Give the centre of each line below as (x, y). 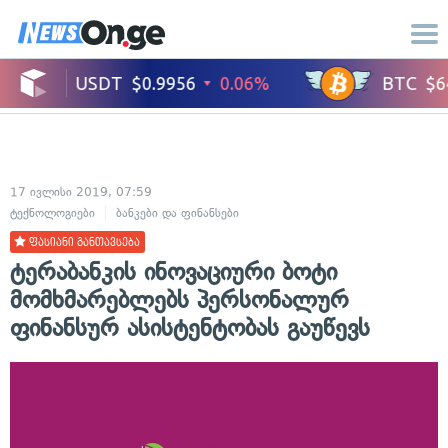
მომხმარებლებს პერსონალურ (179, 299)
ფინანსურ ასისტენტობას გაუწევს (190, 327)
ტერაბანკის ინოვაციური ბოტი (173, 271)
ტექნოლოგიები (52, 213)
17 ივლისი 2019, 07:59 (81, 192)
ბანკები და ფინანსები (177, 213)
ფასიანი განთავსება (83, 242)
